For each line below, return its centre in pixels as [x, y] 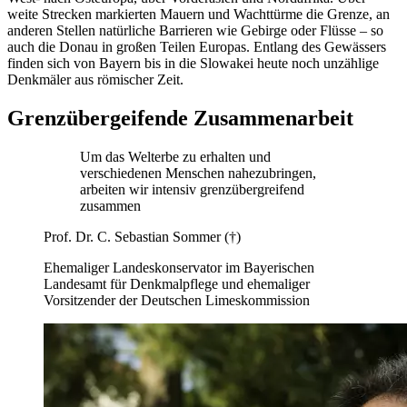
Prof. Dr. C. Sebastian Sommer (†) [142, 237]
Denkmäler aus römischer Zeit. [95, 80]
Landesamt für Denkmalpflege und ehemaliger [177, 284]
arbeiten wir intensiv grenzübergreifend [192, 190]
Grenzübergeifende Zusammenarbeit [180, 119]
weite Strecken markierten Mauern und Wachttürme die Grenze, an [199, 15]
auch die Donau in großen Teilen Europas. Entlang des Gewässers [197, 47]
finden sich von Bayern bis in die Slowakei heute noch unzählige [193, 64]
